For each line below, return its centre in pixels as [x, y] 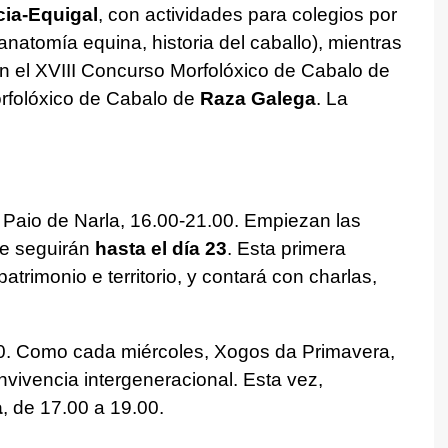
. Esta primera [286, 248]
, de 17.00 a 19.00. [83, 407]
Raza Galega [257, 98]
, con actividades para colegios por [247, 14]
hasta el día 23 [160, 248]
